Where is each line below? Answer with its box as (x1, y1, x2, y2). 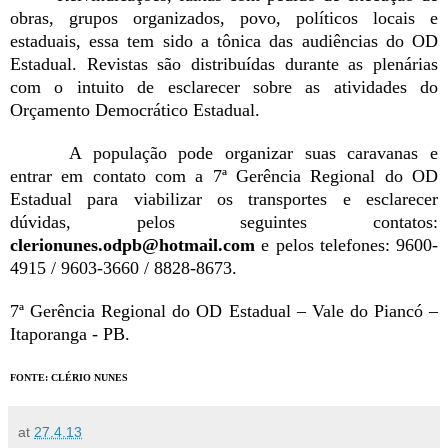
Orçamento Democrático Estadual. (10, 100, 260, 121)
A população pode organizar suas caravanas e (57, 143, 438, 164)
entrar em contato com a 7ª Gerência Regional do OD (10, 166, 438, 187)
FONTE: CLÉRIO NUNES (10, 372, 128, 384)
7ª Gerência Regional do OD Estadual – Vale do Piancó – (10, 301, 438, 322)
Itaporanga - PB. (10, 324, 130, 345)
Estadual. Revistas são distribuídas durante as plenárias (10, 54, 438, 75)
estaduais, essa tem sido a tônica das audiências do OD (10, 31, 438, 52)
